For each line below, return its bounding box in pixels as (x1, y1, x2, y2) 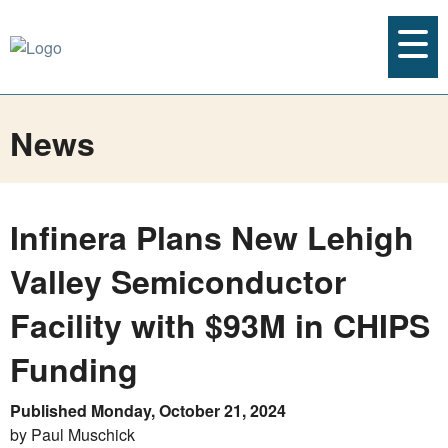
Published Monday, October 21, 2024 (10, 399, 286, 422)
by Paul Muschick (10, 423, 135, 446)
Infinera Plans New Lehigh (10, 214, 414, 260)
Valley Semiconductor (10, 258, 346, 304)
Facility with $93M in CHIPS (10, 302, 430, 348)
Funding (10, 346, 138, 392)
